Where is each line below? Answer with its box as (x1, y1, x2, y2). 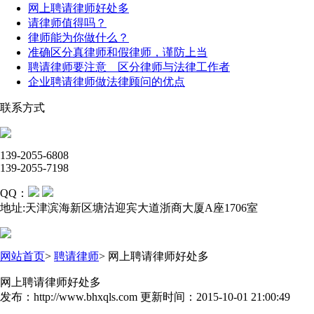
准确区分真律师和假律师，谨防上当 (28, 46, 207, 58)
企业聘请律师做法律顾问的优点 (28, 76, 185, 88)
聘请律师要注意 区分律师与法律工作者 (28, 61, 230, 73)
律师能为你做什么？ (28, 32, 129, 43)
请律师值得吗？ (28, 17, 107, 29)
